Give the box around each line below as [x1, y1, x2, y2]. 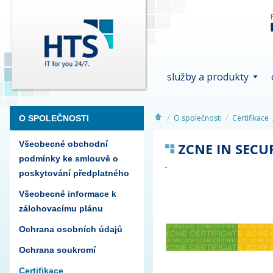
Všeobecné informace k [19, 189, 116, 199]
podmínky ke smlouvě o [19, 154, 118, 163]
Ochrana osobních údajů [19, 224, 122, 234]
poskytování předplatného [19, 168, 129, 178]
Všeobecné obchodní [19, 139, 108, 149]
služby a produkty [167, 70, 249, 83]
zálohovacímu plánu [19, 204, 103, 213]
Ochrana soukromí [19, 245, 96, 255]
